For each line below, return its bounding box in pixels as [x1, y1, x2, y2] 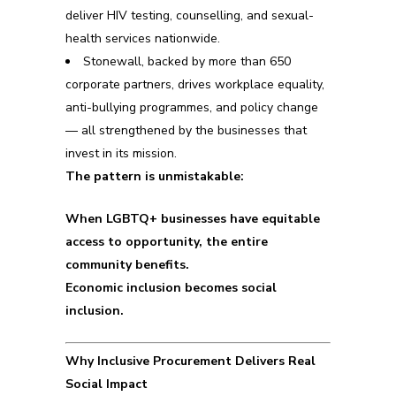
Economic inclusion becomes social [65, 279, 277, 296]
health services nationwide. [65, 30, 220, 47]
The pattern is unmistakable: [65, 168, 244, 185]
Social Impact [65, 376, 148, 392]
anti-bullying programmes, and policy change [65, 99, 318, 116]
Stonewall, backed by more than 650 [83, 53, 291, 70]
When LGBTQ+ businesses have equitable [65, 210, 320, 227]
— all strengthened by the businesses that [65, 122, 307, 139]
